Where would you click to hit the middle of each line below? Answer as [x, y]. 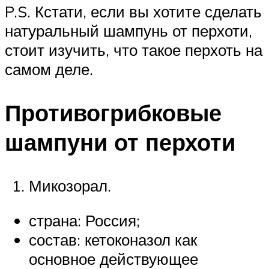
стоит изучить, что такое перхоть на [134, 50]
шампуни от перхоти [120, 142]
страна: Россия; [84, 220]
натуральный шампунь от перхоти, [128, 31]
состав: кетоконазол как [113, 239]
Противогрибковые [113, 113]
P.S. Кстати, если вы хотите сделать [133, 12]
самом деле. [49, 69]
